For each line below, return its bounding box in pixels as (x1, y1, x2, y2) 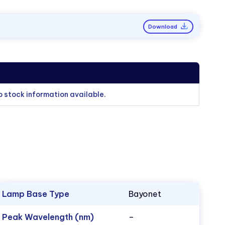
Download (148, 23, 179, 30)
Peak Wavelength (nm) (2, 212, 94, 222)
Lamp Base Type (2, 189, 70, 199)
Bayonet (129, 189, 162, 199)
